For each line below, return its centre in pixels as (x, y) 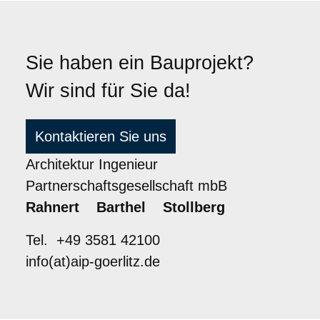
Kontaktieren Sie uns (101, 136)
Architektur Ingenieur (92, 164)
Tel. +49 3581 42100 (93, 240)
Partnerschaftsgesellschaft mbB (126, 185)
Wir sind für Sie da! (108, 90)
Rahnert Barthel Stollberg (125, 207)
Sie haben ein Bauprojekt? (140, 62)
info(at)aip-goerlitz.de (93, 261)
